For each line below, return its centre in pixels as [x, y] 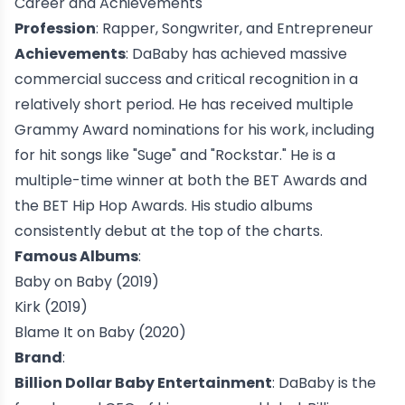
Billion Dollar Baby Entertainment [143, 383]
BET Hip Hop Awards [113, 206]
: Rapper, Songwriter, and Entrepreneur [235, 29]
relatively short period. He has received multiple [184, 105]
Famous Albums [76, 257]
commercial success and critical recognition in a [186, 80]
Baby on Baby [63, 282]
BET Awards [295, 181]
